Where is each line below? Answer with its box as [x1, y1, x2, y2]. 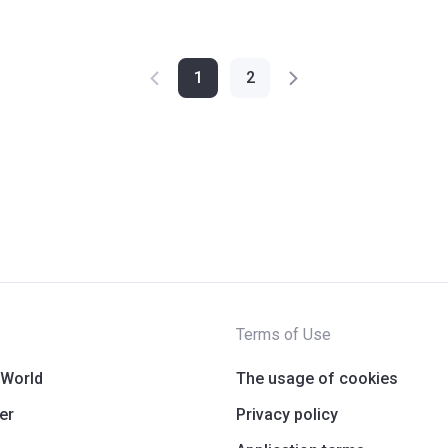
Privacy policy [236, 404, 338, 424]
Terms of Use [236, 324, 331, 344]
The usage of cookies [236, 368, 398, 388]
